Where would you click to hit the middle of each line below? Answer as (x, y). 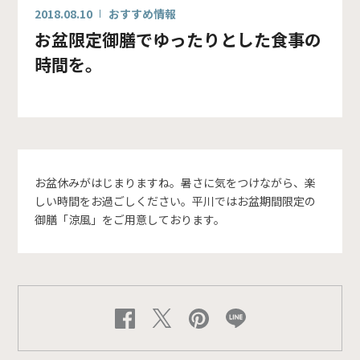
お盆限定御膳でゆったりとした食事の (178, 39)
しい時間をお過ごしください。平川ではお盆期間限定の (175, 200)
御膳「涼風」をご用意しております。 (129, 219)
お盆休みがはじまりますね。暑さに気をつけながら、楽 (175, 182)
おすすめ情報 (142, 13)
